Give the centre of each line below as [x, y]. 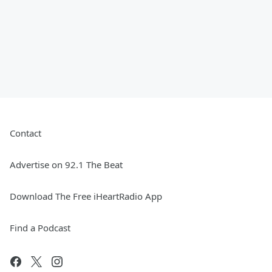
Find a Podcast [40, 228]
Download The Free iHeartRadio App [86, 196]
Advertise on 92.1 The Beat [66, 165]
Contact [25, 133]
